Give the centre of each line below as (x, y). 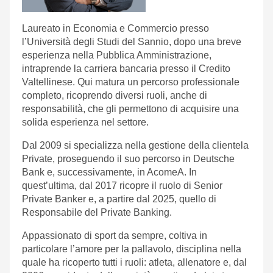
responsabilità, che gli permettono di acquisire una (130, 109)
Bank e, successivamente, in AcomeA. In (109, 172)
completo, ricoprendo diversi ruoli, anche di (115, 95)
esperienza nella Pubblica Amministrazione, (117, 55)
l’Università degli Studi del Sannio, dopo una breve (132, 42)
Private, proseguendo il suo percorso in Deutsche (128, 159)
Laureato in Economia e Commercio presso (115, 28)
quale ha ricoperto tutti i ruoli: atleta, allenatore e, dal (134, 262)
